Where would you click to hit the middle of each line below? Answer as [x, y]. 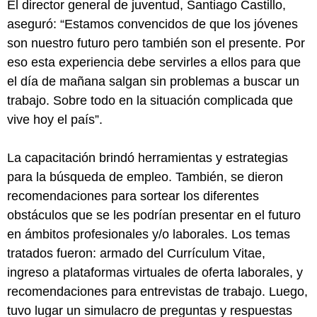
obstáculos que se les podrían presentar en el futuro [154, 215]
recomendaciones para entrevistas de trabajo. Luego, [157, 291]
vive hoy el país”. [55, 119]
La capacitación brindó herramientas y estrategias [148, 157]
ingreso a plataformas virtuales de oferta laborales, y [155, 272]
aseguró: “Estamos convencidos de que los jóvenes [152, 24]
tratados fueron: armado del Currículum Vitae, [136, 253]
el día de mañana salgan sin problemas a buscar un [153, 81]
